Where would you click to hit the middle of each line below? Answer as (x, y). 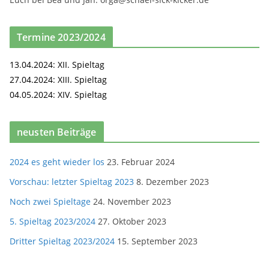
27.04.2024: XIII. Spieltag (58, 80)
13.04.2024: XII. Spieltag (57, 65)
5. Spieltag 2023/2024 (53, 221)
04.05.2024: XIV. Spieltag (58, 95)
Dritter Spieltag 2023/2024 (62, 241)
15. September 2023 (157, 241)
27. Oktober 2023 (132, 221)
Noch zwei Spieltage (50, 201)
